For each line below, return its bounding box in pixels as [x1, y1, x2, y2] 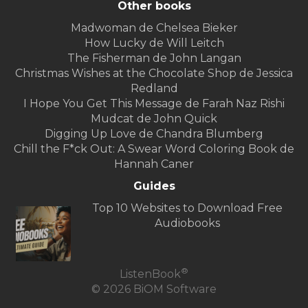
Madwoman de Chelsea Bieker [70, 21, 238, 35]
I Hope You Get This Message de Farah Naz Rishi [23, 97, 285, 111]
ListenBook [120, 267, 181, 281]
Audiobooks [154, 217, 220, 230]
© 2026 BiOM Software [91, 283, 217, 296]
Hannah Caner [114, 157, 194, 171]
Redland [130, 82, 178, 96]
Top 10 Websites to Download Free [91, 201, 283, 215]
